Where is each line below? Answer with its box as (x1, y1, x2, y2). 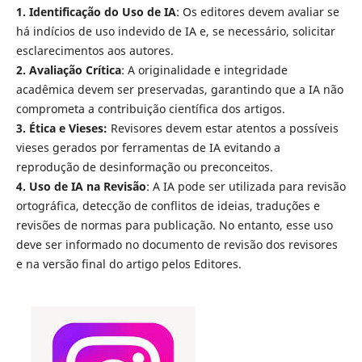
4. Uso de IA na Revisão (15, 179, 146, 195)
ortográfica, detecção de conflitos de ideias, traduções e (15, 198, 320, 214)
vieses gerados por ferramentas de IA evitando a (15, 140, 280, 156)
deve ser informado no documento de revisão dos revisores (15, 237, 338, 253)
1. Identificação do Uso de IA (15, 4, 176, 20)
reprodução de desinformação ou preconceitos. (15, 159, 273, 175)
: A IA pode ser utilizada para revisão (145, 179, 346, 195)
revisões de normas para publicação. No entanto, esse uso (15, 217, 333, 234)
